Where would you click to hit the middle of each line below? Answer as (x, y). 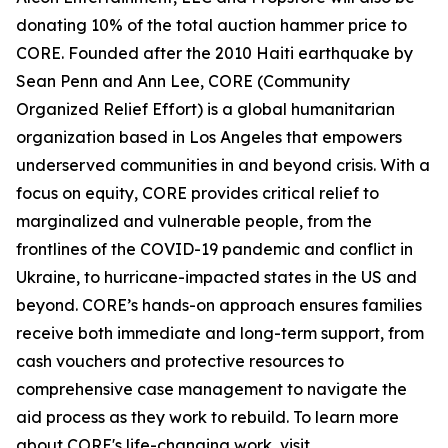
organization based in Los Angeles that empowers (209, 137)
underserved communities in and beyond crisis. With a (223, 165)
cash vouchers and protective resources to (180, 361)
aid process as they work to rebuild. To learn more (207, 417)
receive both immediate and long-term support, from (220, 333)
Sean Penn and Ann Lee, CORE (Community (183, 81)
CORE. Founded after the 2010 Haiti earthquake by (214, 53)
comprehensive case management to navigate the (211, 389)
